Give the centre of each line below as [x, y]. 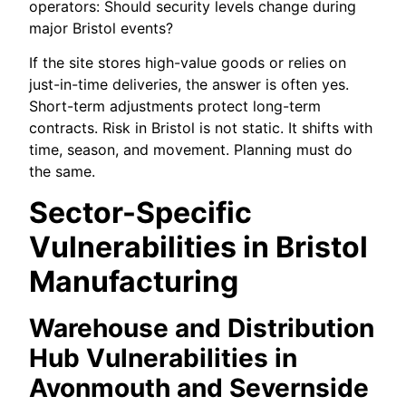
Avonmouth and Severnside [199, 387]
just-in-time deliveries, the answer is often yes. [189, 85]
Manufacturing [134, 281]
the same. [63, 172]
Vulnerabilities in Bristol [199, 246]
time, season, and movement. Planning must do [191, 150]
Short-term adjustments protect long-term [175, 106]
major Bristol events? [101, 28]
